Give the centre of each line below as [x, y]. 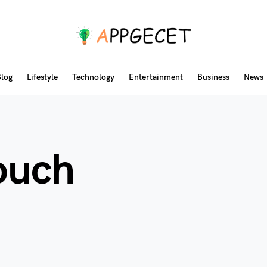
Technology [93, 77]
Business [213, 77]
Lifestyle [42, 77]
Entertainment [156, 77]
